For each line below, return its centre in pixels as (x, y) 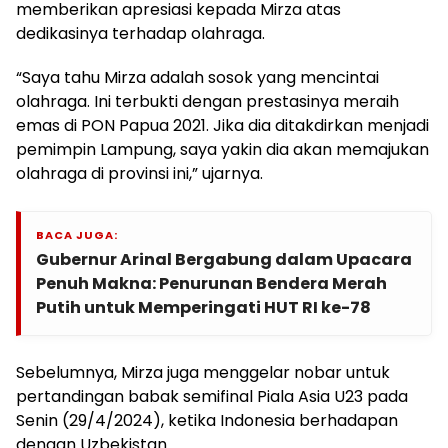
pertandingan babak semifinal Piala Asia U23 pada (212, 396)
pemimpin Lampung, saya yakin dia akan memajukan (222, 149)
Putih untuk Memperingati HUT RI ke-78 (203, 307)
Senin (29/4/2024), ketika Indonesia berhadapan (207, 420)
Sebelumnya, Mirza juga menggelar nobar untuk (203, 372)
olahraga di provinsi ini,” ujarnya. (139, 173)
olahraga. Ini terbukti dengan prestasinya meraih (207, 101)
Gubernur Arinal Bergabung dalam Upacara (224, 259)
